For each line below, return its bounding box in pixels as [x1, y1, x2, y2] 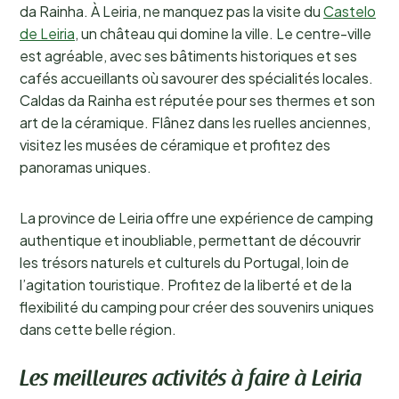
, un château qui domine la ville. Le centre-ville [75, 24, 371, 43]
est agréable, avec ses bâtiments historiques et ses [20, 46, 357, 65]
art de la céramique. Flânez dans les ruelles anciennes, [20, 113, 370, 132]
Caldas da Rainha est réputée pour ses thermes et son [20, 91, 375, 110]
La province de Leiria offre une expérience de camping [20, 208, 373, 227]
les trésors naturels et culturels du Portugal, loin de [20, 253, 349, 272]
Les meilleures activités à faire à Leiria [20, 370, 362, 391]
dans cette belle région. [20, 320, 176, 338]
